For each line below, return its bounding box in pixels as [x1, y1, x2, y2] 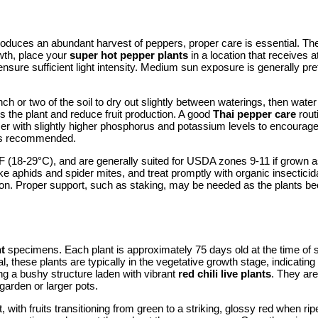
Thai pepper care [213, 108, 296, 121]
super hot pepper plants [70, 49, 188, 62]
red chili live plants [178, 267, 271, 280]
